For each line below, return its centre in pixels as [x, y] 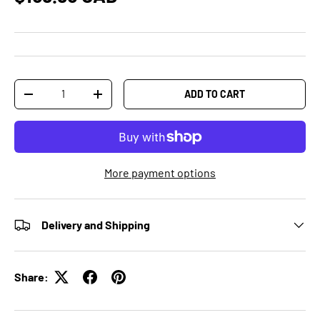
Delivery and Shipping [96, 225]
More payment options [160, 173]
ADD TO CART [215, 94]
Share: [31, 277]
